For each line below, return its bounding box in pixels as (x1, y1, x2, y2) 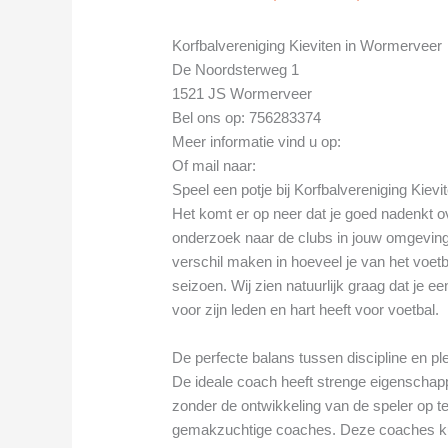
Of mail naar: (172, 157, 261, 175)
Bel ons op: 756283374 (172, 109, 322, 127)
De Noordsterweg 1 (172, 61, 300, 79)
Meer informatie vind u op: (172, 133, 346, 151)
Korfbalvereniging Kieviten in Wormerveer (172, 37, 443, 55)
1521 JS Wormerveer (172, 85, 313, 103)
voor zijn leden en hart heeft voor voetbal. (172, 301, 440, 319)
